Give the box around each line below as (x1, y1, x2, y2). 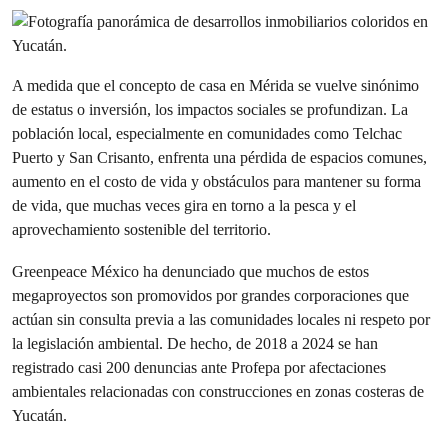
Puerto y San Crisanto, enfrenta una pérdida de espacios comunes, (12, 148, 427, 167)
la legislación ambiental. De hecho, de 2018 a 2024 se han (12, 334, 378, 353)
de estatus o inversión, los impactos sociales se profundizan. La (12, 100, 408, 119)
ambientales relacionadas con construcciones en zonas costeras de (12, 382, 424, 401)
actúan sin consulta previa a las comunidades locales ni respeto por (12, 310, 430, 329)
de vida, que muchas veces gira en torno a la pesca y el (12, 196, 356, 215)
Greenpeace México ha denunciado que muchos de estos (12, 262, 369, 281)
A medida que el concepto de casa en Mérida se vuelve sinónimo (12, 76, 419, 95)
